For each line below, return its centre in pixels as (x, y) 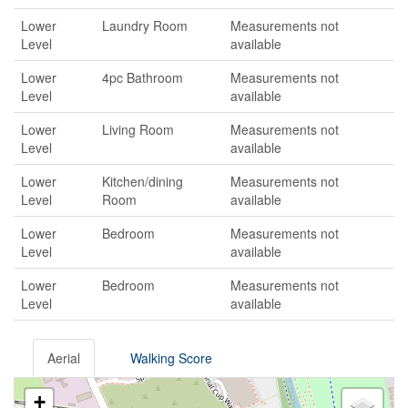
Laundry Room (145, 25)
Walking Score (171, 358)
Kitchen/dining (143, 181)
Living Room (138, 129)
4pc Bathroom (143, 77)
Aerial (64, 358)
